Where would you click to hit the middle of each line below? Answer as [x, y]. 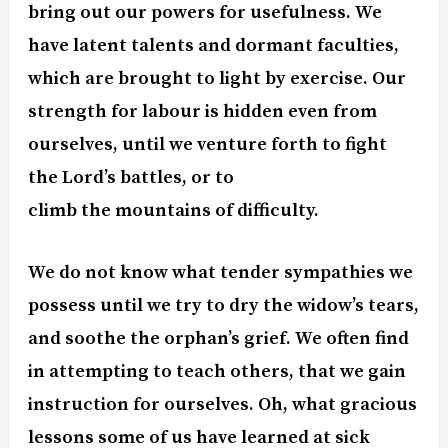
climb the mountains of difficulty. [174, 210]
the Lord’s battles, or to [131, 177]
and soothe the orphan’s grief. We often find [219, 339]
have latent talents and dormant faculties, [214, 45]
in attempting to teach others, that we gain [217, 372]
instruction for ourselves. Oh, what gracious [223, 405]
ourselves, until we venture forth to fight [208, 144]
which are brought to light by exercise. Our [217, 78]
